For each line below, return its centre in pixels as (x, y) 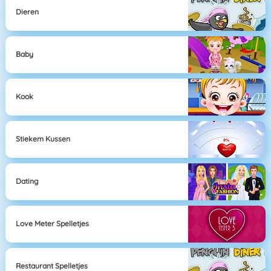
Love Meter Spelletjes (53, 224)
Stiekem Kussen (43, 139)
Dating (28, 181)
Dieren (28, 12)
